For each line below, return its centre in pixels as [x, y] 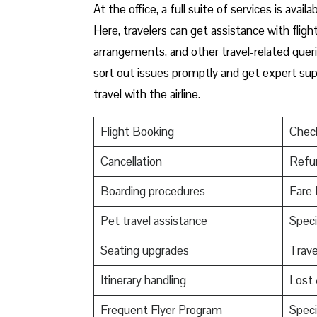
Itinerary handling [143, 280]
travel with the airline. [147, 94]
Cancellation [131, 161]
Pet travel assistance [154, 220]
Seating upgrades [144, 250]
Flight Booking [137, 131]
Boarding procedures [152, 191]
